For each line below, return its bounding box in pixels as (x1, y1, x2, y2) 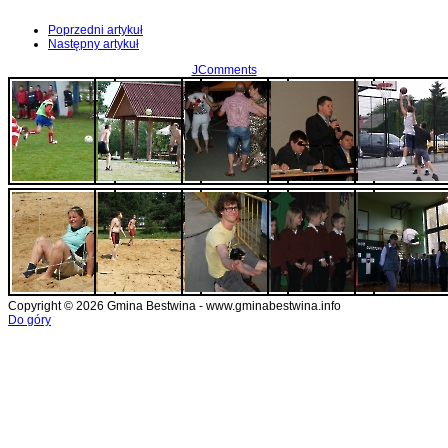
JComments (191, 63, 257, 78)
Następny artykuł (48, 37, 139, 52)
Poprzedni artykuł (48, 23, 143, 38)
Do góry (8, 313, 51, 328)
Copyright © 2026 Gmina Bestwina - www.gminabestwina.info (8, 299, 341, 314)
